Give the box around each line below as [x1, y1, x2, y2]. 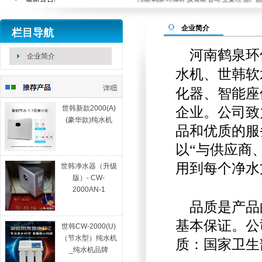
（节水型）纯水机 [61, 233, 117, 242]
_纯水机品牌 [69, 245, 109, 254]
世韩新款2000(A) [62, 104, 116, 112]
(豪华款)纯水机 [65, 116, 112, 124]
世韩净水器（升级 [61, 161, 117, 170]
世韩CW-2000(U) [61, 222, 116, 230]
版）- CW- [73, 173, 105, 182]
